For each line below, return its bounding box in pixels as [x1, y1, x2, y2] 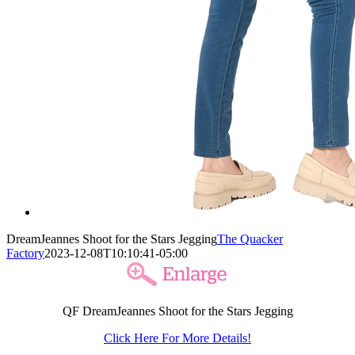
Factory [6, 246, 44, 260]
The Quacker [217, 231, 283, 246]
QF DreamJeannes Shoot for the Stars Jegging [62, 303, 293, 318]
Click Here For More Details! [104, 330, 251, 345]
